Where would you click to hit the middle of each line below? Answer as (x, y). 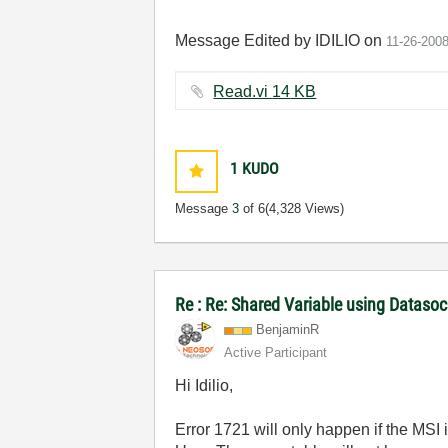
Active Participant (276, 352)
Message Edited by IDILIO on (281, 40)
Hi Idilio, (204, 385)
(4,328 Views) (305, 208)
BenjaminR (288, 329)
